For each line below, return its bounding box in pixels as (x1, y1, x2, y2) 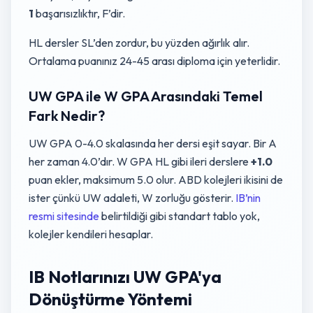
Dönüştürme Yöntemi (29, 289, 192, 310)
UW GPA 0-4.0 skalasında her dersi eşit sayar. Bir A (29, 136, 277, 150)
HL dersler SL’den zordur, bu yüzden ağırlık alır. (29, 36, 249, 50)
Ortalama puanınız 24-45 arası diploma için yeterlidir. (29, 54, 280, 68)
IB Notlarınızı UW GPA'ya (29, 266, 221, 287)
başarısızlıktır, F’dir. (34, 6, 125, 20)
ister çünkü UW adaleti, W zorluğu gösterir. (29, 191, 235, 205)
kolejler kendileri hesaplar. (29, 227, 153, 241)
